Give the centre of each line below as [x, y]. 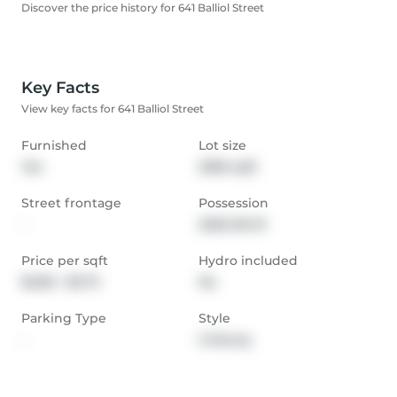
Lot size [222, 146]
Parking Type [64, 319]
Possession [234, 203]
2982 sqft [228, 167]
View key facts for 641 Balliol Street [113, 109]
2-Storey [225, 340]
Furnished [54, 146]
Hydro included [248, 261]
